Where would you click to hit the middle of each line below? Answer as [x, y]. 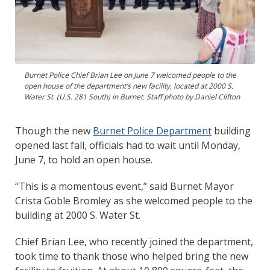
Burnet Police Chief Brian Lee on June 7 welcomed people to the [130, 75]
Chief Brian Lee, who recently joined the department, [134, 241]
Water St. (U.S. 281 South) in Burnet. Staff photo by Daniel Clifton [132, 96]
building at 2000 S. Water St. [79, 215]
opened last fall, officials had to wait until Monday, [128, 145]
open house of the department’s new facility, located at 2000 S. [129, 86]
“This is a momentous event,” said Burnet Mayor [124, 186]
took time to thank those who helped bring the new [132, 256]
